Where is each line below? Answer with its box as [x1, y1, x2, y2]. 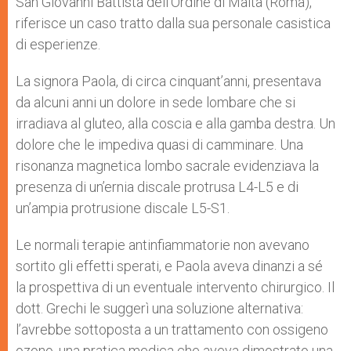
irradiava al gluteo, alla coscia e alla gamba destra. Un [16, 115, 335, 132]
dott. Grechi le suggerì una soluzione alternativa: [16, 300, 303, 317]
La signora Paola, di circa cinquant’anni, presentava [16, 73, 321, 89]
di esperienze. [16, 36, 100, 52]
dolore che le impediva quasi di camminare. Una [16, 136, 303, 153]
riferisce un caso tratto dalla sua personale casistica [16, 15, 331, 31]
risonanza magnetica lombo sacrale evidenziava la [16, 157, 319, 174]
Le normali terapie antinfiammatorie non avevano [16, 237, 309, 253]
